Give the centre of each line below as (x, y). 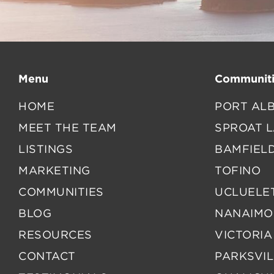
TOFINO (238, 171)
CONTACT (47, 257)
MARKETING (54, 171)
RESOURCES (55, 235)
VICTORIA (243, 235)
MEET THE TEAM (68, 128)
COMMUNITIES (61, 192)
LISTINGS (46, 150)
